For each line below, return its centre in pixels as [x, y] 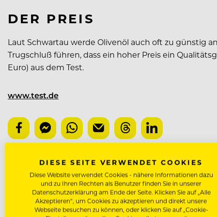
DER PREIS [52, 18]
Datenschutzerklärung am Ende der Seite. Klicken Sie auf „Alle [121, 192]
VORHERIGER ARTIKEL [54, 185]
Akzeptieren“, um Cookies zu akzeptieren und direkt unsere [121, 201]
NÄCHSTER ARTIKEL [50, 167]
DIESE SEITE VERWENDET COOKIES [121, 162]
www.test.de [33, 95]
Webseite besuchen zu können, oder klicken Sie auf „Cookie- [121, 209]
